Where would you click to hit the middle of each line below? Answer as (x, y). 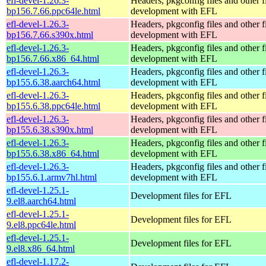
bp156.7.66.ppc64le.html (53, 11)
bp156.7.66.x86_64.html (53, 58)
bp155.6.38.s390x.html (50, 129)
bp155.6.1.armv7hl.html (52, 177)
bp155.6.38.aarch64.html (53, 82)
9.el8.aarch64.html (41, 201)
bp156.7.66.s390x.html (50, 34)
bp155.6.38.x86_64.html (53, 153)
